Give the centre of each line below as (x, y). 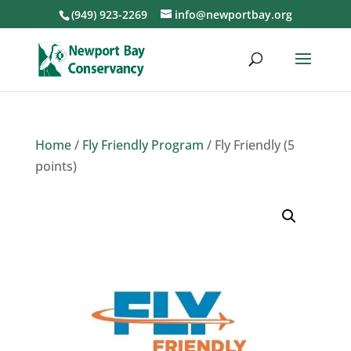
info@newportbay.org (233, 14)
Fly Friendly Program (143, 145)
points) (56, 166)
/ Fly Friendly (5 (249, 145)
